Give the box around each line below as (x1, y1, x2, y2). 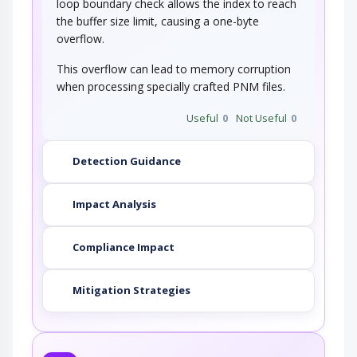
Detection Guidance (73, 154, 181, 169)
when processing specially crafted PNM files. (57, 78, 285, 94)
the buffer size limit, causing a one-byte (57, 13, 259, 29)
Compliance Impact (73, 240, 175, 255)
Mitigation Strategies (73, 283, 190, 298)
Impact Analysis (73, 197, 156, 212)
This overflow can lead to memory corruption (57, 61, 291, 76)
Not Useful (236, 110, 287, 125)
